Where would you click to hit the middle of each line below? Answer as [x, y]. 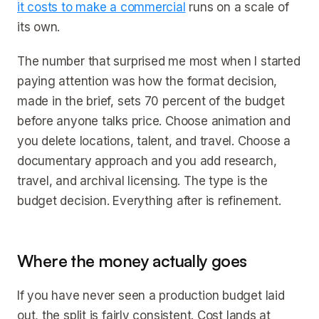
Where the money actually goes [132, 261]
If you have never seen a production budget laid [151, 296]
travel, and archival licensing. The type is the [142, 181]
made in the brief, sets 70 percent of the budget [151, 101]
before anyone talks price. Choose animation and [154, 121]
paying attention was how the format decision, [147, 81]
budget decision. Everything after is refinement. [149, 201]
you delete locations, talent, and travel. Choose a [154, 141]
